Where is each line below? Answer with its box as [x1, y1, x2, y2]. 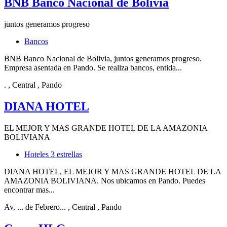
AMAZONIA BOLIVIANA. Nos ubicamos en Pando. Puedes [4, 176, 205, 185]
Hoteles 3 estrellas [24, 150, 82, 159]
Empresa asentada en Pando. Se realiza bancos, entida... [4, 63, 182, 72]
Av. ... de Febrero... [4, 203, 66, 212]
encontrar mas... [4, 185, 55, 195]
